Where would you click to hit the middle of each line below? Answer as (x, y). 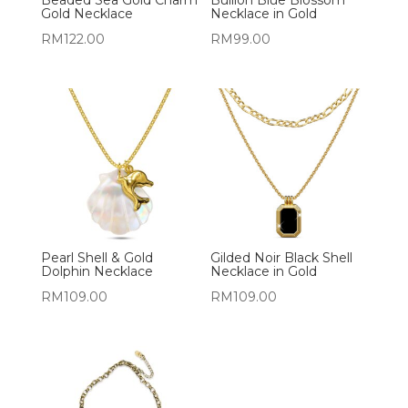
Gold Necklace (87, 13)
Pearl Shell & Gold (97, 258)
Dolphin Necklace (97, 272)
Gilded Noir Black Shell (282, 258)
